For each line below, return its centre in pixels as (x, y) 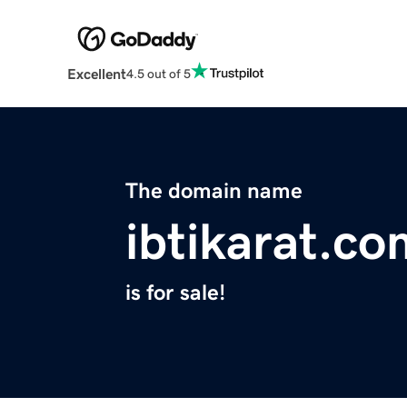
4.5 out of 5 (158, 73)
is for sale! (175, 293)
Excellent (96, 74)
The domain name (214, 191)
